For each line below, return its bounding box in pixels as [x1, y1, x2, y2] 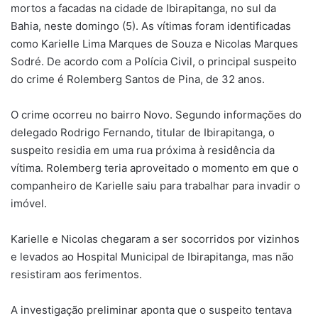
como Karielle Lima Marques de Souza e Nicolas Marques [11, 37, 298, 51]
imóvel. [11, 197, 47, 211]
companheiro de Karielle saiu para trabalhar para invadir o [11, 179, 300, 193]
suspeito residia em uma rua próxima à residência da [11, 143, 275, 158]
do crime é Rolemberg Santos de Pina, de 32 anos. [11, 72, 265, 87]
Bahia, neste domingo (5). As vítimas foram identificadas [11, 19, 291, 33]
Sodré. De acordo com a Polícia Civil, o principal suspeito [11, 55, 297, 69]
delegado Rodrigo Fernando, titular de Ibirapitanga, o [11, 126, 275, 140]
